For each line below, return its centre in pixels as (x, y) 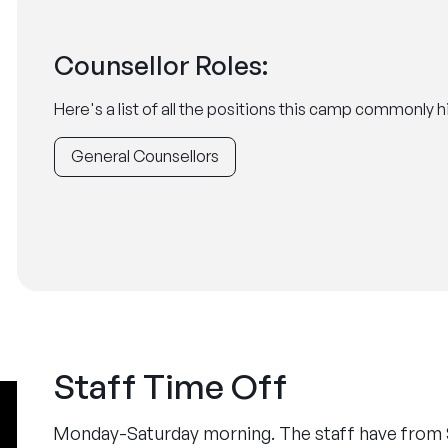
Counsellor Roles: (161, 65)
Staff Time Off (170, 386)
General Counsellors (145, 156)
